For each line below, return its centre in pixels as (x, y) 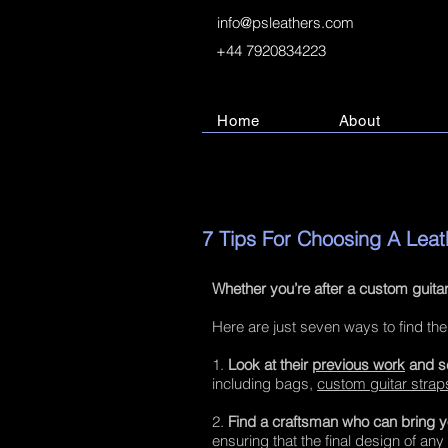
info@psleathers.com (285, 22)
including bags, (264, 383)
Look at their (270, 364)
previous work (358, 364)
